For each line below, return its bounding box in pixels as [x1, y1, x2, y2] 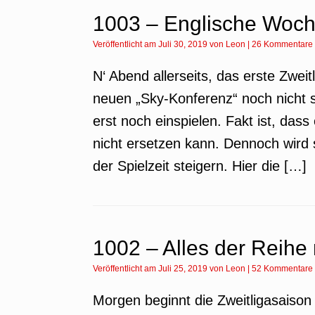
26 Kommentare [252, 39, 313, 49]
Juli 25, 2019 [158, 264, 207, 274]
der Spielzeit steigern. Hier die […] [93, 158, 307, 174]
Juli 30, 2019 [158, 39, 207, 49]
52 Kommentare [252, 264, 313, 274]
